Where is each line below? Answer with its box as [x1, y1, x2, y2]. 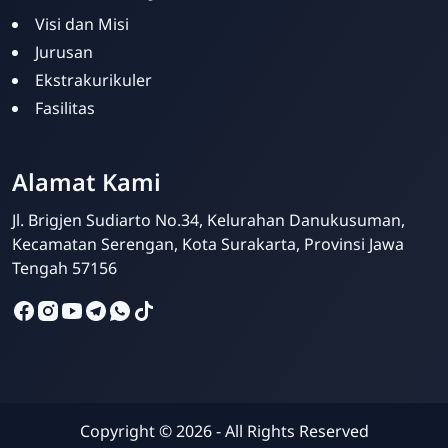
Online [252, 320, 288, 337]
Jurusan [35, 41, 93, 63]
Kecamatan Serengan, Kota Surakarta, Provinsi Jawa [12, 233, 404, 255]
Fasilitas [35, 97, 95, 119]
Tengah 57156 [12, 257, 117, 279]
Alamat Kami [12, 166, 161, 198]
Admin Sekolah [252, 297, 368, 319]
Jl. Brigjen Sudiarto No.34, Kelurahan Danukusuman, [12, 209, 405, 231]
